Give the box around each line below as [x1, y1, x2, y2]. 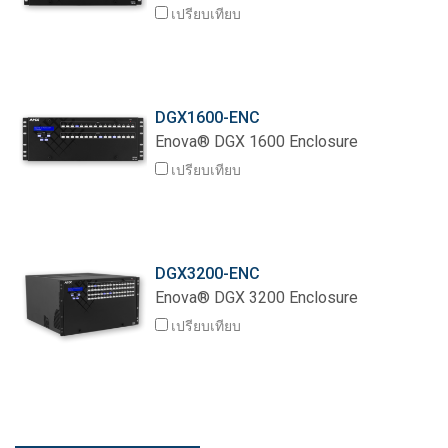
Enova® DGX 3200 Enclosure [155, 288, 359, 307]
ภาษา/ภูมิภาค [22, 12, 106, 29]
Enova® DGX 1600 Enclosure [155, 132, 359, 151]
